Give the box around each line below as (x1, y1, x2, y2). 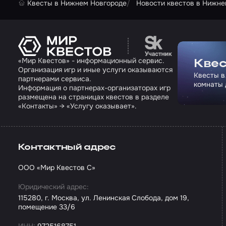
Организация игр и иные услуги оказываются (18, 65, 173, 75)
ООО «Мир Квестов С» (18, 163, 95, 173)
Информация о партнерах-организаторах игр (18, 83, 171, 93)
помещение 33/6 (18, 202, 75, 212)
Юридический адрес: (18, 182, 89, 192)
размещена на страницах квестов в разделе (18, 92, 169, 102)
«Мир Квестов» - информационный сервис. (18, 56, 164, 66)
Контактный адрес (18, 143, 116, 153)
